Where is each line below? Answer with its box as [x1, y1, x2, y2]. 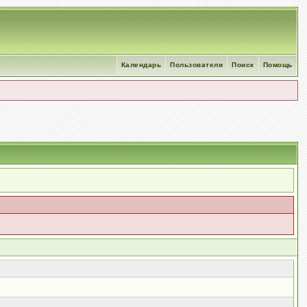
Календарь [121, 61, 162, 69]
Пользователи [170, 61, 223, 69]
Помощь [262, 61, 293, 69]
